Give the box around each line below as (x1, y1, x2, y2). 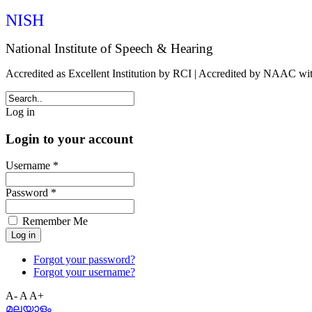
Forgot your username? (33, 266, 135, 279)
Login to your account (6, 131, 133, 146)
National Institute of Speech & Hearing (6, 41, 213, 56)
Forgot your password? (33, 253, 135, 266)
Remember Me (19, 215, 88, 228)
